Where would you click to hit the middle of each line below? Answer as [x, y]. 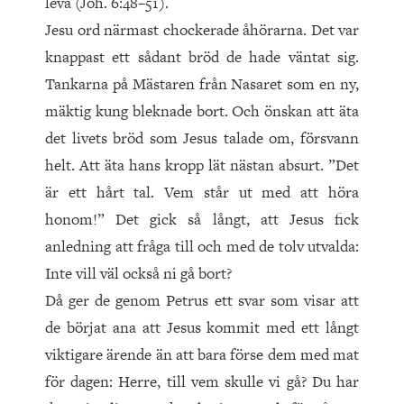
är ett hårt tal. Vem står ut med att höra [202, 193]
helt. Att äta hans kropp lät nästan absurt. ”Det [202, 165]
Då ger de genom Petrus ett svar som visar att [202, 301]
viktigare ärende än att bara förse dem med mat [202, 355]
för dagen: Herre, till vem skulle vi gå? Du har [202, 382]
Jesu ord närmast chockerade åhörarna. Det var [202, 30]
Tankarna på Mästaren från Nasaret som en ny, [202, 84]
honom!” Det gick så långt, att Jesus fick [202, 220]
